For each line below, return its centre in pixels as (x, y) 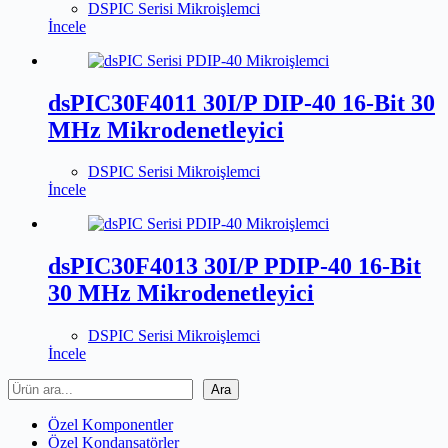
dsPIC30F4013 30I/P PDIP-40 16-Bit (234, 266)
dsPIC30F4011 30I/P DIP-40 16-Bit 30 (241, 102)
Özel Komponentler (110, 425)
